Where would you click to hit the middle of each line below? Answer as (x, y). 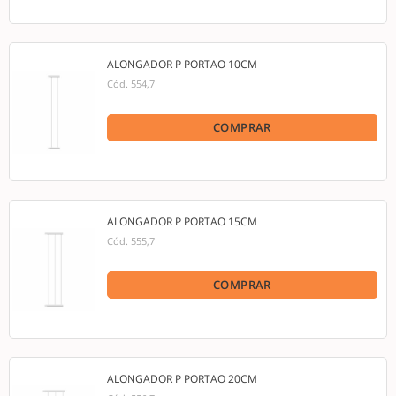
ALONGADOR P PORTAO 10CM (182, 64)
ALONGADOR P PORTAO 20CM (182, 379)
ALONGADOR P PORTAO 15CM (182, 221)
